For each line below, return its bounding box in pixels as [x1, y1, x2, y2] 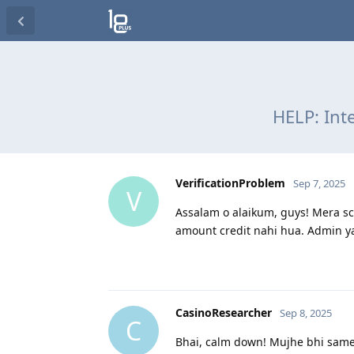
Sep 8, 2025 [280, 305, 332, 320]
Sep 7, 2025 [293, 175, 345, 190]
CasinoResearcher [175, 304, 272, 320]
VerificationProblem [175, 175, 285, 190]
